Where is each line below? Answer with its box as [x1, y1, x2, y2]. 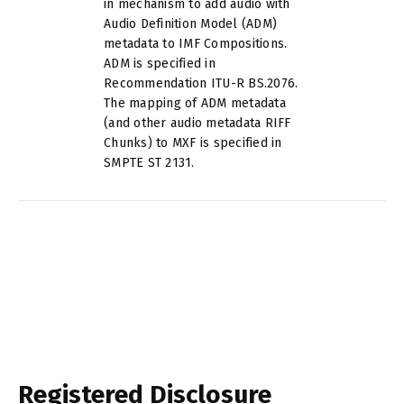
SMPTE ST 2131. [104, 154, 195, 170]
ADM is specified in [104, 55, 216, 71]
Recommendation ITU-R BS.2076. [104, 75, 298, 91]
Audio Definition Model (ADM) [104, 15, 277, 32]
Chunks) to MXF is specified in [104, 134, 282, 151]
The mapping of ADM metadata [104, 95, 286, 111]
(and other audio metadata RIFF [104, 115, 291, 131]
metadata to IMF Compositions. [104, 35, 288, 51]
